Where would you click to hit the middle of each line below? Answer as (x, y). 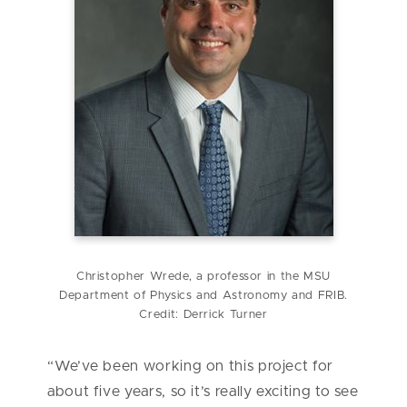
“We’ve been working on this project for (190, 367)
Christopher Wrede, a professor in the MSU (203, 277)
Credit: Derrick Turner (203, 315)
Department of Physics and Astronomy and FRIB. (203, 296)
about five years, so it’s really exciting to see (203, 392)
